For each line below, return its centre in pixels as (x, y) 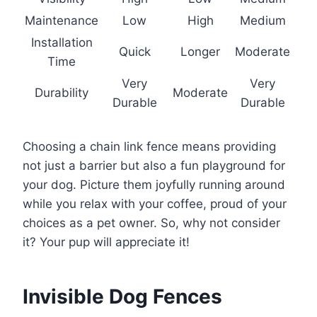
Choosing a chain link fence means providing (149, 146)
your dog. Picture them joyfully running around (154, 184)
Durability (62, 92)
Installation (62, 42)
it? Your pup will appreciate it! (106, 242)
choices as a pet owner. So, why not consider (151, 223)
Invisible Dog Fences (122, 296)
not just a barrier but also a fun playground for (154, 165)
